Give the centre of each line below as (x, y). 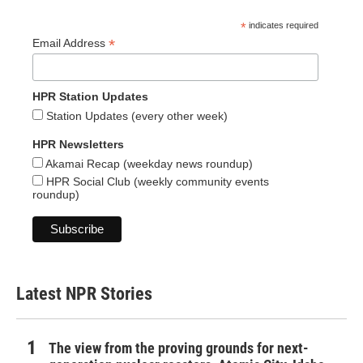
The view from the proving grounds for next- (179, 348)
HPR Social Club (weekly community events (156, 182)
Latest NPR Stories (84, 294)
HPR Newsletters (78, 145)
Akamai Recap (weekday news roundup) (148, 164)
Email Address (70, 43)
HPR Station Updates (90, 97)
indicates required (283, 25)
